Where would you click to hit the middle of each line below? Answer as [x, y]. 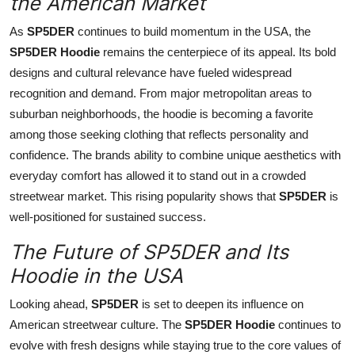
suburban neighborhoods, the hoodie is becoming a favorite [161, 113]
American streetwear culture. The [97, 324]
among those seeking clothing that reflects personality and [159, 134]
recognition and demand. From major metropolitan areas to [160, 93]
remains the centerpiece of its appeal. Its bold [218, 52]
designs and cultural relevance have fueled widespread [151, 72]
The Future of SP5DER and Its [149, 252]
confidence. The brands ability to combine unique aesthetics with [175, 155]
